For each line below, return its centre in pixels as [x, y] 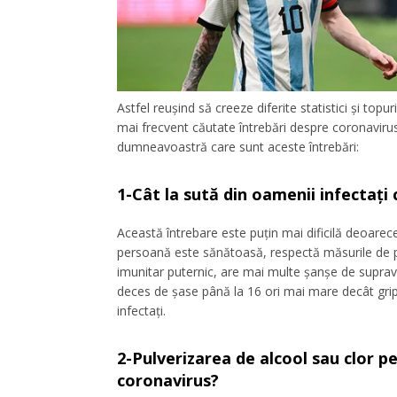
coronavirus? [168, 380]
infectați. [141, 310]
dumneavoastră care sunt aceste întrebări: [238, 146]
